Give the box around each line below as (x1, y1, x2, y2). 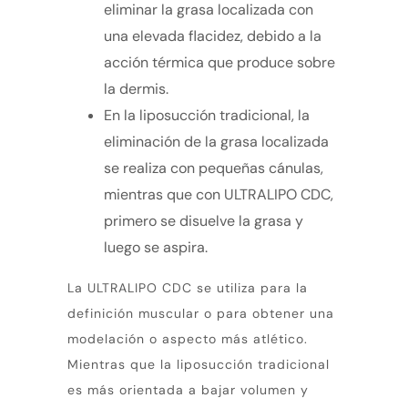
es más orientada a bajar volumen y (67, 381, 309, 398)
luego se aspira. (104, 237, 208, 257)
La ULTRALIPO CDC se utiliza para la (67, 279, 308, 296)
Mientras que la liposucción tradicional (67, 355, 330, 372)
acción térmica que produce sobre (104, 52, 335, 72)
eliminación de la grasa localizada (104, 131, 329, 151)
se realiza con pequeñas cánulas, (104, 158, 323, 178)
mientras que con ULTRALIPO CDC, (104, 184, 333, 204)
